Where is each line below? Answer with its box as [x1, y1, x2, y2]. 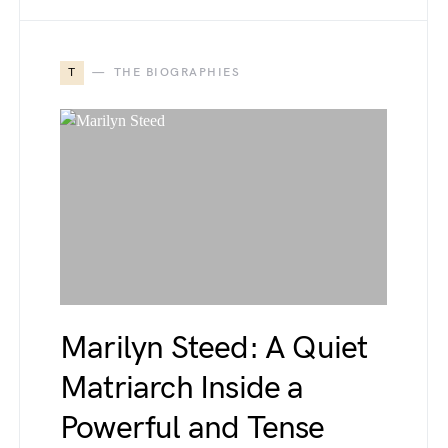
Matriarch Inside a [60, 369, 304, 408]
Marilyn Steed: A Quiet [60, 329, 368, 368]
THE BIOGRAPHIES [113, 65, 240, 80]
